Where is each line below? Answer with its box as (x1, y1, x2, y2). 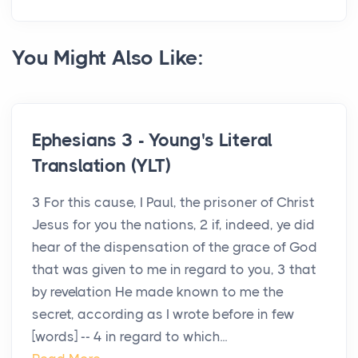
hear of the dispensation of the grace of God (32, 239, 317, 256)
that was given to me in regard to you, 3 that (32, 261, 316, 278)
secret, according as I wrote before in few (32, 306, 295, 323)
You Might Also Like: (12, 46, 203, 70)
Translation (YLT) (32, 155, 171, 177)
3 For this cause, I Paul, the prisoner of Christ (32, 194, 315, 211)
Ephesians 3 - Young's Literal (32, 129, 273, 152)
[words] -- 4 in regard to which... (32, 328, 227, 345)
